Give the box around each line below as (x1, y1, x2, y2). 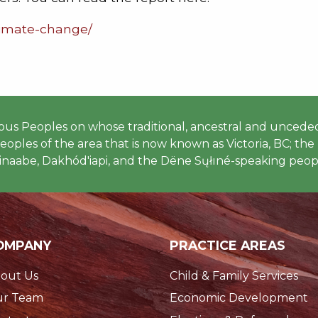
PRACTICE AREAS (170, 238, 285, 253)
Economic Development (170, 291, 308, 305)
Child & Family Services (170, 268, 298, 283)
